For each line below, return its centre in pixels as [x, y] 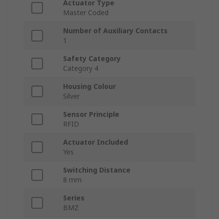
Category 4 [81, 68]
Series [74, 198]
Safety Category [92, 59]
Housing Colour [89, 87]
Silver [71, 96]
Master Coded [86, 13]
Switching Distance [97, 170]
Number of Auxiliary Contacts [115, 31]
